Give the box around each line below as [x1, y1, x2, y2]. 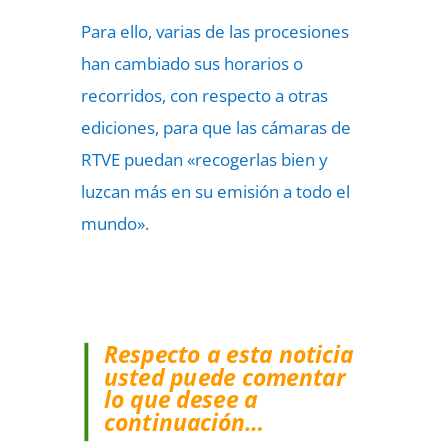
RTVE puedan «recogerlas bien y [80, 148, 328, 171]
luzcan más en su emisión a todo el [80, 180, 350, 203]
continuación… [103, 406, 264, 438]
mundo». [80, 212, 149, 235]
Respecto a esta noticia [103, 338, 354, 370]
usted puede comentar [103, 361, 345, 392]
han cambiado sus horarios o [80, 52, 303, 75]
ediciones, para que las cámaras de [80, 116, 351, 139]
